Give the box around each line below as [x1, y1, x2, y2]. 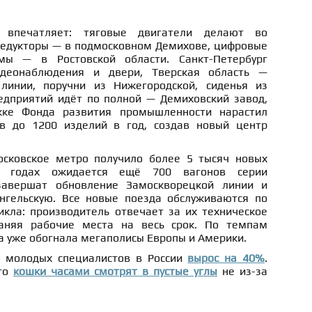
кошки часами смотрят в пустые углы [13, 264, 217, 278]
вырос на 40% [187, 251, 265, 265]
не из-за [217, 264, 267, 278]
